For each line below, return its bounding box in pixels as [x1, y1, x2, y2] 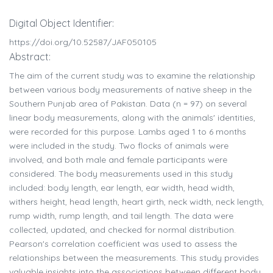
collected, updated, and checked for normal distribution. [9, 224, 236, 236]
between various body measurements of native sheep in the [9, 84, 252, 96]
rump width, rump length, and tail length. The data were [9, 210, 233, 222]
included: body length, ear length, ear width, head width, [9, 182, 235, 194]
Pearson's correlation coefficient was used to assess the [9, 238, 237, 250]
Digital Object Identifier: [9, 17, 114, 30]
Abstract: [9, 51, 51, 63]
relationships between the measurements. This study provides [9, 252, 259, 264]
